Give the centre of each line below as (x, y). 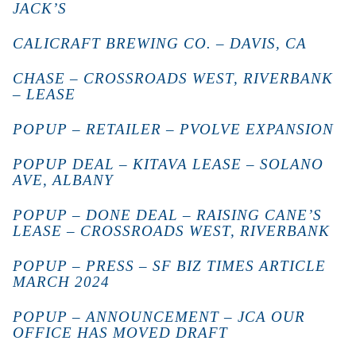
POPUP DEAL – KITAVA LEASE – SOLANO (168, 164)
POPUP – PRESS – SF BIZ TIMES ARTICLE (169, 265)
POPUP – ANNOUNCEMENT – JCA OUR (159, 316)
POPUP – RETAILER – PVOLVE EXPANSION (173, 129)
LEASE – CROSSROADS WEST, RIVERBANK (171, 230)
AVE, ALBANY (63, 180)
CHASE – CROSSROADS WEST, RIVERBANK (173, 78)
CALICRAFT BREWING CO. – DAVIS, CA (160, 43)
